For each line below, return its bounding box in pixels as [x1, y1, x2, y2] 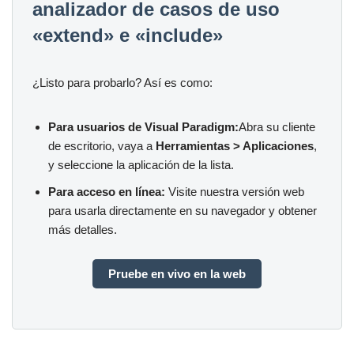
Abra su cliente [239, 119, 315, 134]
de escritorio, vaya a [48, 138, 156, 153]
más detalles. [48, 222, 117, 236]
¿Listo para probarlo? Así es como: [32, 75, 213, 89]
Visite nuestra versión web [165, 184, 304, 198]
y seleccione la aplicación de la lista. [48, 157, 234, 171]
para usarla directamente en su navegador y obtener [48, 203, 317, 217]
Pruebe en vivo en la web [108, 266, 246, 281]
